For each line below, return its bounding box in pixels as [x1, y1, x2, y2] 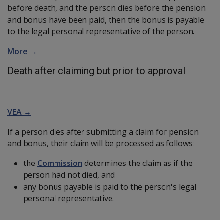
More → [7, 45, 37, 56]
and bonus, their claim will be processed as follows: [7, 137, 194, 149]
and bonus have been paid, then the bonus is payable [7, 14, 204, 25]
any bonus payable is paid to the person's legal [23, 181, 196, 192]
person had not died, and [23, 169, 115, 180]
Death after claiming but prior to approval [7, 64, 185, 77]
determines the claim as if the [82, 157, 192, 168]
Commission [37, 157, 82, 168]
